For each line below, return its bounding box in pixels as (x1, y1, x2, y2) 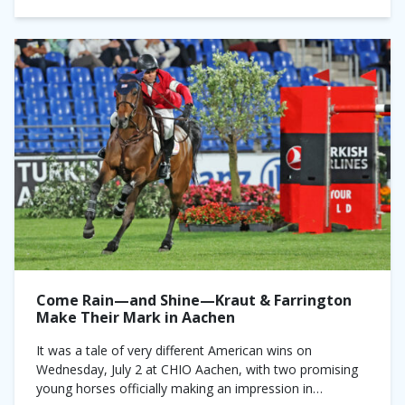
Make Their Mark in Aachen (36, 307, 239, 327)
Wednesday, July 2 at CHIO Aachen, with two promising (36, 361, 358, 378)
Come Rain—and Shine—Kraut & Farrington (36, 290, 352, 310)
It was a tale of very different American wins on (36, 342, 312, 359)
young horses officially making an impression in (36, 380, 313, 397)
